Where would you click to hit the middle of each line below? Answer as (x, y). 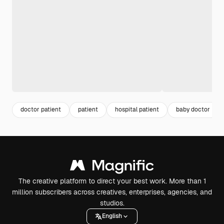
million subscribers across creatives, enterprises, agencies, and (112, 192)
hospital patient (137, 110)
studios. (112, 203)
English (112, 216)
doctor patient (41, 110)
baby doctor (193, 110)
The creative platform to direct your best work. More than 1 (112, 181)
